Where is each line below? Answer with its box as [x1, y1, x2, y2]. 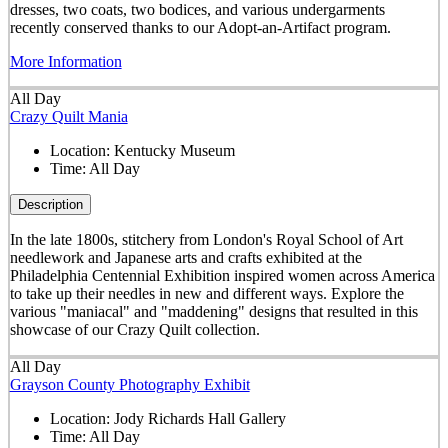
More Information [9, 52, 122, 70]
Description [17, 197, 83, 213]
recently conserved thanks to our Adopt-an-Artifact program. [9, 18, 391, 36]
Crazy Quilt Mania [9, 108, 128, 126]
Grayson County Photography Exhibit [9, 376, 250, 394]
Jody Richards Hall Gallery [113, 410, 286, 428]
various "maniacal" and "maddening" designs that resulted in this [9, 303, 418, 321]
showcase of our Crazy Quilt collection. [9, 321, 260, 339]
